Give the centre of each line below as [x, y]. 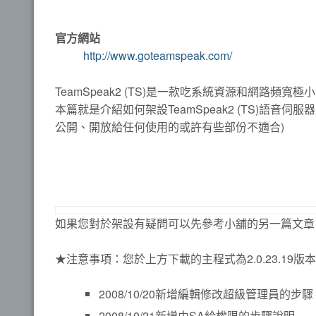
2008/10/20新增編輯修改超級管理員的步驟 [206, 294]
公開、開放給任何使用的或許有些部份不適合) [170, 126]
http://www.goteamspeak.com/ [158, 56]
